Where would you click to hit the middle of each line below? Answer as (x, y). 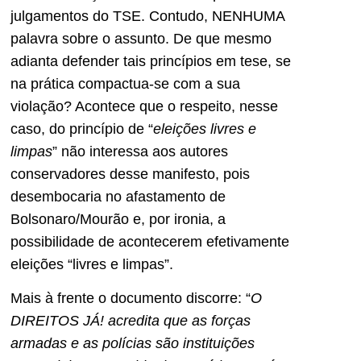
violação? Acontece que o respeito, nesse (144, 106)
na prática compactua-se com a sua (125, 83)
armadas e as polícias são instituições (133, 343)
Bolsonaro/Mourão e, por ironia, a (118, 219)
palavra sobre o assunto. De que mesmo (141, 38)
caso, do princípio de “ (82, 129)
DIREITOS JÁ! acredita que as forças (131, 320)
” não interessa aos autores (140, 151)
